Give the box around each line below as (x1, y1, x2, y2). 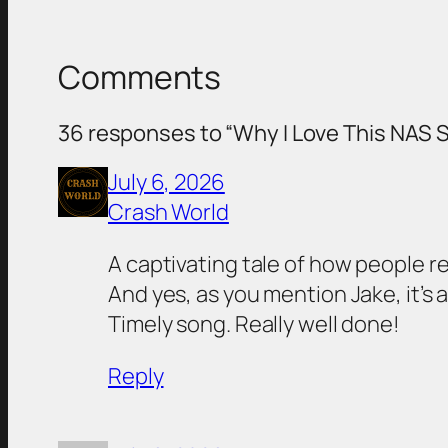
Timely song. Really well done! (108, 309, 400, 340)
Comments (58, 54, 222, 99)
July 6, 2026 (108, 167, 225, 198)
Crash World (108, 197, 229, 228)
